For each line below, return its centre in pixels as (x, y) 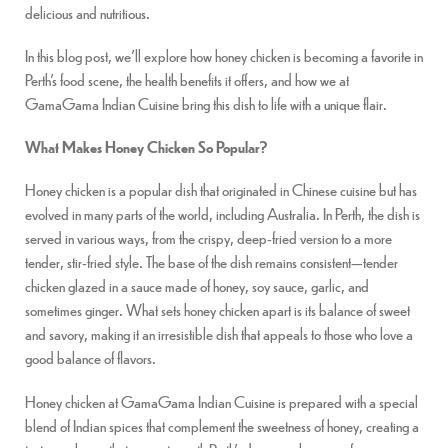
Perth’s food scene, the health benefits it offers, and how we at (187, 80)
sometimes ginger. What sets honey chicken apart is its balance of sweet (217, 310)
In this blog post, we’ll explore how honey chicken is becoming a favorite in (224, 56)
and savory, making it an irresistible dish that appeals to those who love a (219, 334)
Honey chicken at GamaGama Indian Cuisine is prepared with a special (221, 401)
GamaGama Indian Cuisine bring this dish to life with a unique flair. (206, 104)
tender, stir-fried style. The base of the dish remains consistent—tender (211, 262)
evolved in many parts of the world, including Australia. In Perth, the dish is (222, 214)
